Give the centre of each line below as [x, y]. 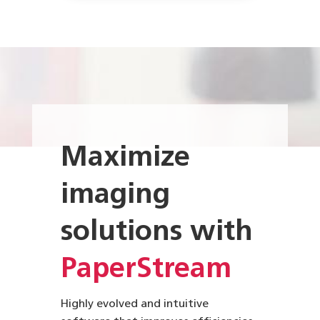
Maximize [125, 158]
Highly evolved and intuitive [134, 304]
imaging [115, 195]
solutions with [156, 232]
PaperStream [146, 270]
